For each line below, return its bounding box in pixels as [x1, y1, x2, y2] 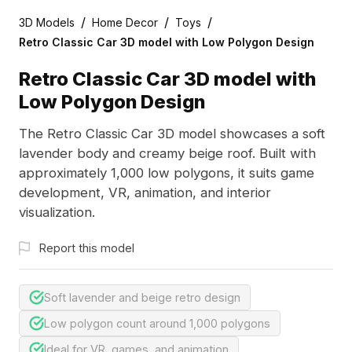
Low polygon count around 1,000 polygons [44, 316, 271, 330]
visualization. [18, 204, 95, 221]
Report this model [38, 240, 134, 255]
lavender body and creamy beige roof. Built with [18, 145, 316, 162]
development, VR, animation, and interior [18, 185, 271, 201]
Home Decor [91, 15, 158, 29]
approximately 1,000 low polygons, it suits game [18, 165, 314, 181]
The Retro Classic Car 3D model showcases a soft [18, 126, 325, 142]
